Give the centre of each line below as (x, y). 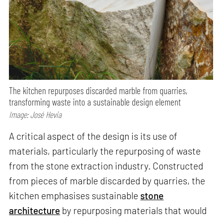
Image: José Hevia (35, 114)
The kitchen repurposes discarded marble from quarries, (98, 90)
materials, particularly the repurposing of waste (105, 151)
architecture (35, 211)
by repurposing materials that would (134, 211)
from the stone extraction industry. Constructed (106, 166)
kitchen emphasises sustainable (75, 196)
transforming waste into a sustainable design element (95, 102)
